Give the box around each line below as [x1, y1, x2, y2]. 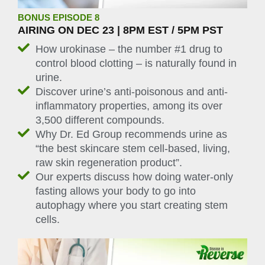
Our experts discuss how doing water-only [35, 170, 233, 183]
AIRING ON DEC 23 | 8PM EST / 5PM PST [18, 24, 223, 36]
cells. [35, 213, 60, 225]
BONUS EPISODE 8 [18, 12, 99, 22]
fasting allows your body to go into [35, 185, 196, 197]
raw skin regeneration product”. [35, 156, 182, 169]
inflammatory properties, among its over [35, 99, 222, 112]
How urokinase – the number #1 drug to [35, 43, 222, 55]
